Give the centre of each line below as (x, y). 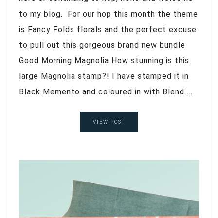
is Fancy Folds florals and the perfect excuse (108, 29)
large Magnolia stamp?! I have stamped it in (104, 76)
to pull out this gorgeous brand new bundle (102, 45)
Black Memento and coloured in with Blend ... (106, 91)
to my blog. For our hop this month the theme (109, 14)
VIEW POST (109, 122)
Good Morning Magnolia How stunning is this (104, 60)
